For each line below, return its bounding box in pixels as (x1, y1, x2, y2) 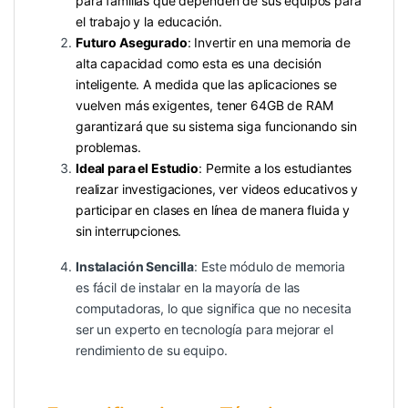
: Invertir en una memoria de (187, 34, 351, 50)
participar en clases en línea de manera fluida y (76, 201, 351, 218)
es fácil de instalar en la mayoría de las (76, 279, 301, 295)
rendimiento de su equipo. (76, 342, 228, 358)
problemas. (76, 138, 141, 155)
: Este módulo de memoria (194, 258, 345, 274)
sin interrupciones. (76, 222, 182, 239)
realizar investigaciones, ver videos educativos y (76, 180, 359, 197)
